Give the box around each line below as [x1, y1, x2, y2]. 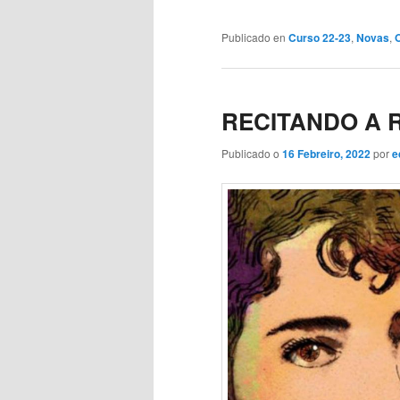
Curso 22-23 [288, 29, 351, 46]
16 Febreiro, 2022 [282, 145, 371, 162]
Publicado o [221, 145, 282, 161]
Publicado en [221, 29, 286, 46]
